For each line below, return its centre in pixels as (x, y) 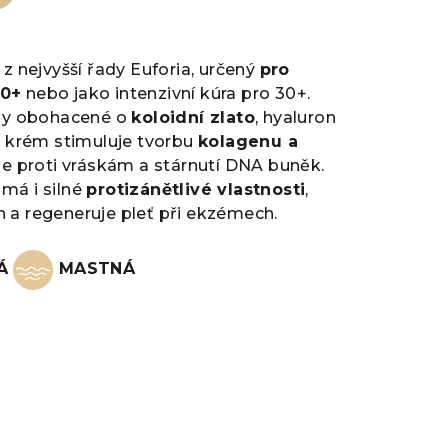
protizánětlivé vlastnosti (196, 189)
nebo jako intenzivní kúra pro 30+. (166, 93)
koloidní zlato (193, 117)
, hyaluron (296, 117)
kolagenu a (248, 141)
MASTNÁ (94, 269)
